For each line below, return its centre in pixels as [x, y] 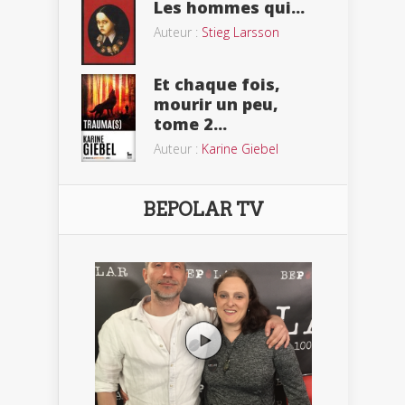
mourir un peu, [216, 104]
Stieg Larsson [240, 33]
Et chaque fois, [217, 85]
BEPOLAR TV [203, 209]
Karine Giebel [240, 149]
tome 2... [190, 124]
